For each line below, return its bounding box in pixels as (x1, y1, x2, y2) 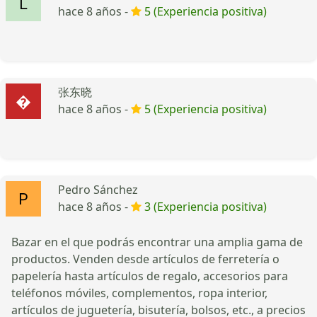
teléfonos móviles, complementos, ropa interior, (11, 284, 267, 301)
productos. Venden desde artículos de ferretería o (11, 250, 279, 267)
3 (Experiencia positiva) (144, 198, 267, 214)
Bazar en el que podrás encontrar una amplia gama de (11, 234, 303, 250)
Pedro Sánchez (58, 181, 138, 197)
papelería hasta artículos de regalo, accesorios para (11, 267, 288, 284)
